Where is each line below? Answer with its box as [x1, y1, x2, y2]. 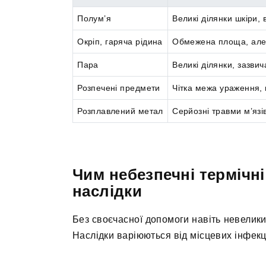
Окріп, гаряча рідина [77, 37, 163, 47]
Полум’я [77, 14, 112, 24]
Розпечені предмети [77, 83, 160, 93]
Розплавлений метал [77, 106, 163, 116]
